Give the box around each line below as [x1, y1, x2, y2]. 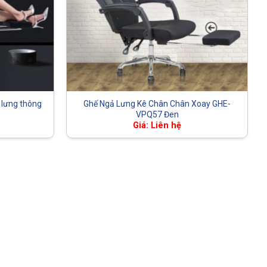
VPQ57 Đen [135, 109, 179, 119]
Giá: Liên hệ [133, 120, 181, 131]
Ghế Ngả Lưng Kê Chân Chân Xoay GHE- [83, 98, 231, 108]
